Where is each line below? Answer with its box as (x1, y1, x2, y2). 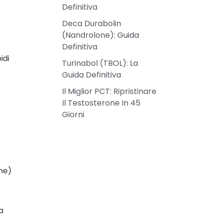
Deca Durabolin (62, 17, 122, 29)
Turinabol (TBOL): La (62, 57, 139, 69)
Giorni (62, 108, 85, 120)
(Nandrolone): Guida (62, 29, 139, 41)
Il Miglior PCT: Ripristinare (62, 85, 157, 97)
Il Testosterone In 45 (62, 97, 141, 108)
